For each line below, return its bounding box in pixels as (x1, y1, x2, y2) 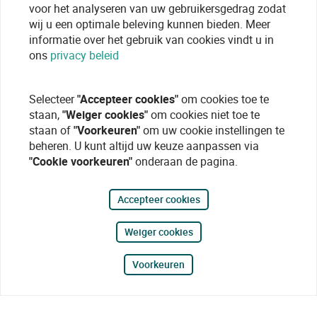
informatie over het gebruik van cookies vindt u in (29, 32, 274, 47)
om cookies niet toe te (148, 107, 260, 122)
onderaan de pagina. (132, 154, 238, 169)
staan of (29, 122, 74, 138)
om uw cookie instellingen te (140, 122, 284, 138)
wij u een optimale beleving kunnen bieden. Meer (29, 16, 270, 32)
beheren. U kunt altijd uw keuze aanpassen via (29, 138, 259, 154)
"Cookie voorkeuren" (29, 154, 132, 169)
